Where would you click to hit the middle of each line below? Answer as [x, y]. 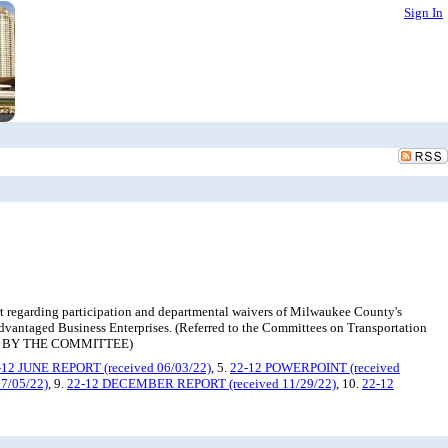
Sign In [423, 12]
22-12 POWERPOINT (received [315, 367]
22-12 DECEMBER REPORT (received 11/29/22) [201, 383]
